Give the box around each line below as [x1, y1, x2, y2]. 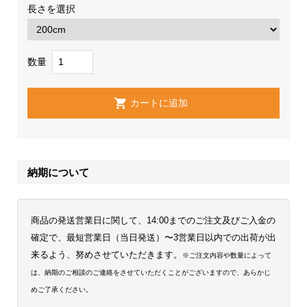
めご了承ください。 [30, 286, 93, 294]
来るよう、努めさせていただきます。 [30, 250, 182, 260]
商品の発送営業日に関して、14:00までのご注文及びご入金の [30, 216, 275, 226]
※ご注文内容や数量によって [182, 251, 271, 260]
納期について [27, 166, 90, 178]
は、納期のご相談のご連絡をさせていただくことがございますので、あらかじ [30, 269, 271, 277]
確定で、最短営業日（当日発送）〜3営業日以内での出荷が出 [30, 233, 276, 243]
